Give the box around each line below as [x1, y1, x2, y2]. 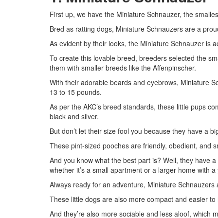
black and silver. [50, 111, 99, 121]
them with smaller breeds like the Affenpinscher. [50, 63, 196, 73]
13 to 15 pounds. [50, 87, 102, 97]
